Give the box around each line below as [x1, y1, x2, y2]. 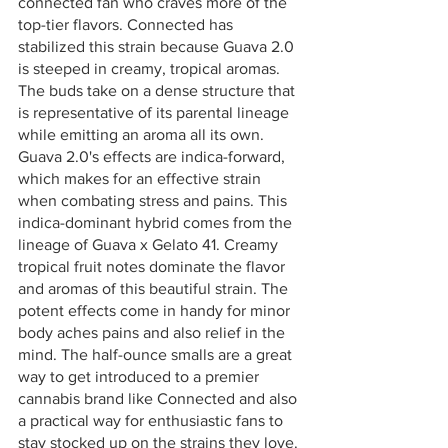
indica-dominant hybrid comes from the [18, 213, 296, 231]
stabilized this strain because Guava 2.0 [18, 37, 298, 55]
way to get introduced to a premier [18, 367, 263, 385]
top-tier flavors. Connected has [18, 15, 237, 33]
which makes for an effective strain [18, 169, 265, 187]
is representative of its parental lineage [18, 103, 293, 121]
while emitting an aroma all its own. [18, 125, 268, 143]
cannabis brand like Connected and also [18, 389, 301, 407]
